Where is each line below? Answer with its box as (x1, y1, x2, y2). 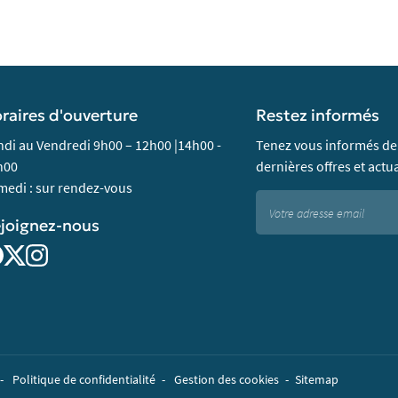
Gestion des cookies (174, 370, 279, 387)
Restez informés (256, 106, 380, 126)
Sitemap (295, 370, 338, 387)
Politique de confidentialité (12, 370, 155, 387)
